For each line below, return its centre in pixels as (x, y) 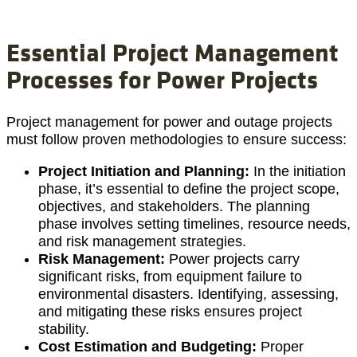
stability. (64, 330)
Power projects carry (234, 259)
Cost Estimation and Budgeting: (149, 347)
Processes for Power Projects (162, 78)
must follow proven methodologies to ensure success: (177, 140)
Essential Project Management (173, 51)
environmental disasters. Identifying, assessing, (188, 294)
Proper (282, 347)
